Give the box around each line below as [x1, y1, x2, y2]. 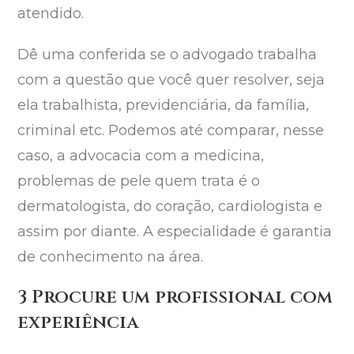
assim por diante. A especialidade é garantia [17, 223, 333, 241]
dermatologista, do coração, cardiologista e [17, 198, 323, 216]
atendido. [17, 5, 85, 23]
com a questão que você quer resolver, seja [17, 71, 326, 89]
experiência [17, 311, 139, 336]
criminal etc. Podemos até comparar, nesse [17, 122, 325, 140]
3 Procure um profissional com [17, 285, 333, 311]
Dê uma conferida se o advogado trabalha [17, 46, 318, 64]
